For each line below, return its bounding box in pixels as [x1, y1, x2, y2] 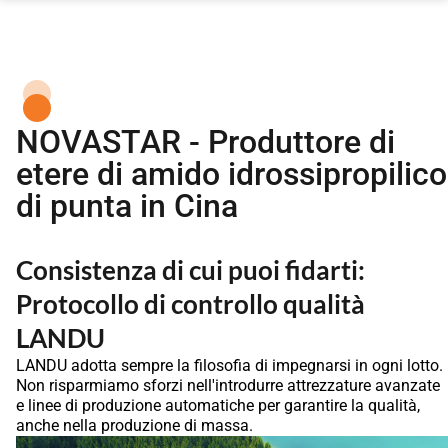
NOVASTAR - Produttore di [16, 122, 395, 161]
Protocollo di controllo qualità [16, 287, 365, 320]
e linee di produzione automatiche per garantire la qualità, [16, 395, 420, 415]
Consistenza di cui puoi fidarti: [16, 253, 365, 286]
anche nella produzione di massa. [16, 415, 253, 435]
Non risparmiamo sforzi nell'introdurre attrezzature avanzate [16, 375, 440, 395]
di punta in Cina [16, 186, 238, 225]
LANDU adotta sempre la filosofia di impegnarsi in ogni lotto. [16, 355, 443, 375]
